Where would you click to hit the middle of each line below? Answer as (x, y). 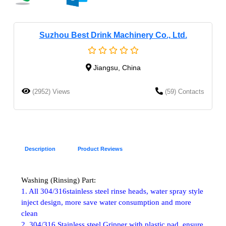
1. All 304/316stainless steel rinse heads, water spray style (112, 191)
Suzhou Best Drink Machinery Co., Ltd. (113, 35)
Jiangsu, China (117, 67)
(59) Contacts (185, 91)
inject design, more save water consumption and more (106, 202)
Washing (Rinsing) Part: (59, 180)
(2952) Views (51, 91)
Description (40, 149)
